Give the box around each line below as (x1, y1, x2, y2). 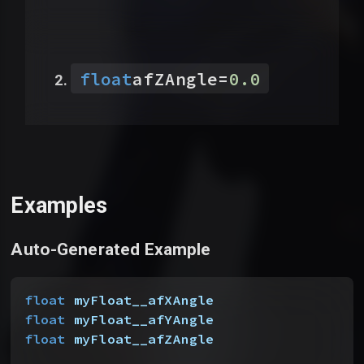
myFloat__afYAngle (65, 310, 214, 328)
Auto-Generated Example (11, 239, 211, 260)
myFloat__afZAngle (65, 330, 214, 348)
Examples (11, 192, 108, 219)
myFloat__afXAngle (65, 291, 214, 309)
